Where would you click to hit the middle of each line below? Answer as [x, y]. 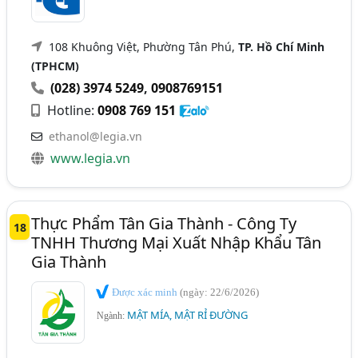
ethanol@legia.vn [96, 136]
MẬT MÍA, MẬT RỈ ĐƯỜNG [188, 315]
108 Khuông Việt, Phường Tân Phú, [144, 46]
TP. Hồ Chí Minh [282, 46]
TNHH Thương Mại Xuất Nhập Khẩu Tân [177, 242]
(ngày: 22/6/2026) [220, 292]
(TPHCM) [56, 66]
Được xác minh [145, 292]
